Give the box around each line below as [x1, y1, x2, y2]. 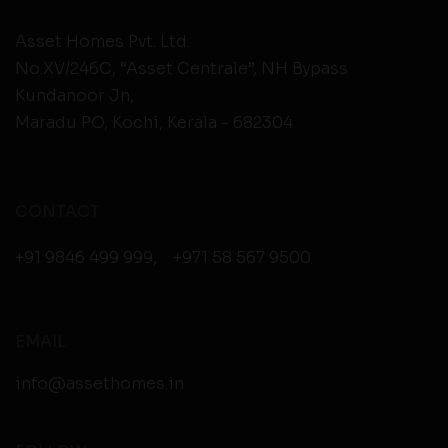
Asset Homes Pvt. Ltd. [15, 31, 190, 53]
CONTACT [15, 201, 100, 223]
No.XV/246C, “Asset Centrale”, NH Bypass [15, 58, 348, 80]
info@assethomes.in [15, 373, 184, 395]
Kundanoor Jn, [15, 85, 134, 107]
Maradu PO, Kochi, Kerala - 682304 [15, 112, 293, 134]
